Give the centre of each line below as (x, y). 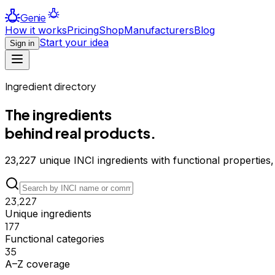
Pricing (83, 30)
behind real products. (80, 133)
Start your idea (74, 43)
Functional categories (55, 239)
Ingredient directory (50, 87)
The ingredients (58, 114)
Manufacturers (159, 30)
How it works (36, 30)
